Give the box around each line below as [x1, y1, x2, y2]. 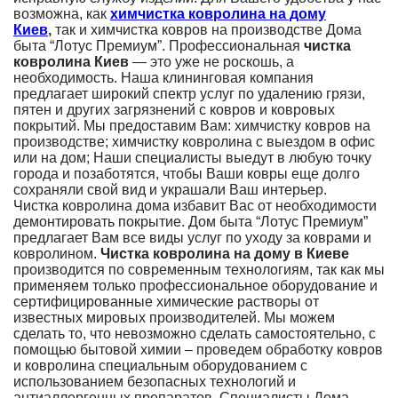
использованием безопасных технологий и [13, 374, 296, 390]
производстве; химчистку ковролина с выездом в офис [13, 134, 375, 150]
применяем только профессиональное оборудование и [13, 278, 378, 294]
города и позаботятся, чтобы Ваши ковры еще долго [13, 166, 360, 182]
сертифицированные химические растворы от [13, 294, 319, 310]
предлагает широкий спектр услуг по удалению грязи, [13, 86, 365, 102]
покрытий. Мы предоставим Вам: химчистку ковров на [13, 118, 370, 134]
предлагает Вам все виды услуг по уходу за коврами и [13, 230, 371, 246]
